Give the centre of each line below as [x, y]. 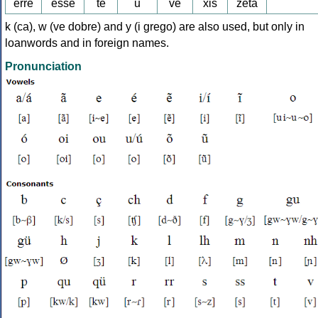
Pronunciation [43, 67]
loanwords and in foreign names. [87, 43]
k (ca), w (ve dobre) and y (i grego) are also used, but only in [155, 27]
